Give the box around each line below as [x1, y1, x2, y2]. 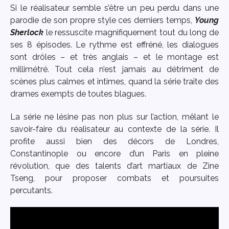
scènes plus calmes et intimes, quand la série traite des [10, 76, 219, 86]
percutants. [10, 185, 55, 195]
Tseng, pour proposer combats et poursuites [10, 173, 219, 183]
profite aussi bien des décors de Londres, [10, 136, 219, 146]
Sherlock [10, 27, 46, 37]
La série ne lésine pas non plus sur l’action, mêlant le [10, 111, 219, 122]
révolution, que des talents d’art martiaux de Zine [10, 161, 219, 171]
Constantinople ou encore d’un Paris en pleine [10, 148, 219, 158]
